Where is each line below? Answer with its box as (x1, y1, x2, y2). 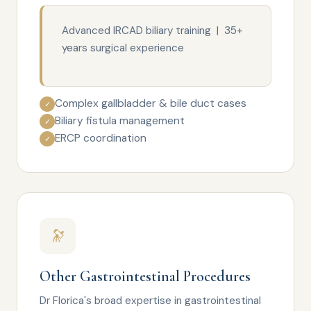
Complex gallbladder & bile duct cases (55, 96, 246, 110)
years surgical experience (62, 41, 184, 55)
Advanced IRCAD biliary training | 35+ (62, 24, 243, 37)
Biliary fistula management (55, 114, 185, 128)
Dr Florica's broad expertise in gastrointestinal (40, 294, 261, 308)
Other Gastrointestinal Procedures (40, 267, 251, 285)
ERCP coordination (55, 131, 146, 145)
